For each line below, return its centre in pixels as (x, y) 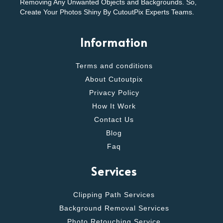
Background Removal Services (114, 208)
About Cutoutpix (114, 80)
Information (114, 42)
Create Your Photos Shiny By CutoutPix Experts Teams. (107, 12)
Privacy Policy (114, 93)
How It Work (114, 107)
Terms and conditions (114, 66)
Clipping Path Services (114, 195)
